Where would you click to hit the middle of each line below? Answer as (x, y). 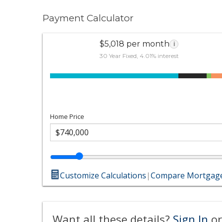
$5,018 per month (135, 44)
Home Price (67, 116)
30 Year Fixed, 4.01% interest (139, 55)
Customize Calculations (103, 175)
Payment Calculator (88, 18)
